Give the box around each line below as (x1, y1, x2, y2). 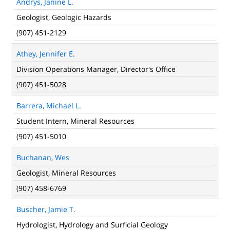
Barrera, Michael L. (16, 101, 81, 110)
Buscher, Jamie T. (16, 204, 75, 214)
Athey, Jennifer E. (16, 49, 75, 59)
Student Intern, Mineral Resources (16, 116, 135, 126)
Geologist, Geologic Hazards (16, 12, 111, 22)
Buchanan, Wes (16, 152, 69, 162)
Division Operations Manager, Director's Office (16, 64, 176, 74)
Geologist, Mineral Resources (16, 168, 116, 178)
